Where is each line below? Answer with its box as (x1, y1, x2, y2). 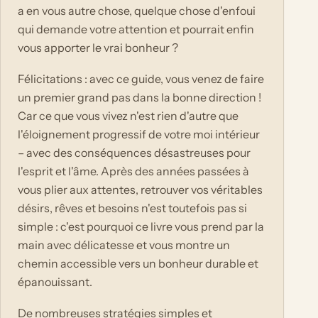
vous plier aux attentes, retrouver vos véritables (18, 182, 263, 197)
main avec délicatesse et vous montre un (18, 238, 230, 253)
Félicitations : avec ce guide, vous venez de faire (18, 72, 264, 87)
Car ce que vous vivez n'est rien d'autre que (18, 109, 238, 124)
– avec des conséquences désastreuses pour (18, 146, 251, 160)
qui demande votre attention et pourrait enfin (18, 21, 254, 36)
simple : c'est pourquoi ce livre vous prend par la (18, 219, 264, 234)
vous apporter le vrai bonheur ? (18, 40, 178, 55)
